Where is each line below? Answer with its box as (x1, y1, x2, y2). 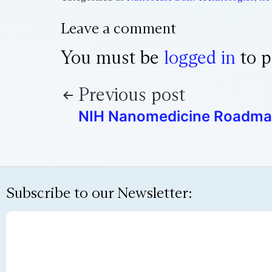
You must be (61, 46, 164, 69)
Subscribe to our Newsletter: (6, 183, 192, 202)
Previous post (78, 83, 185, 106)
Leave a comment (61, 19, 176, 38)
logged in (164, 46, 236, 69)
